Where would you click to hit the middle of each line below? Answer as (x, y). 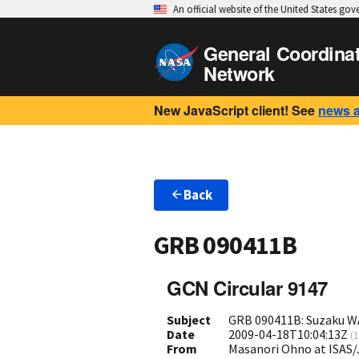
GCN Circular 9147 (247, 287)
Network (239, 73)
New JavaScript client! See (234, 110)
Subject (189, 319)
